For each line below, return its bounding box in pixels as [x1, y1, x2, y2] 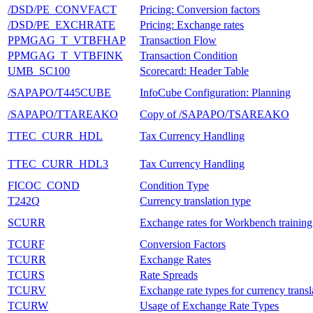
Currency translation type [140, 194, 251, 207]
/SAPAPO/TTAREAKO [8, 108, 118, 120]
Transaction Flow [140, 34, 217, 46]
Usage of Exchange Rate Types [140, 299, 279, 312]
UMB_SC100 [8, 64, 70, 77]
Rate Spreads [140, 268, 198, 281]
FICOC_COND [8, 179, 80, 191]
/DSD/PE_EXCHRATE [8, 18, 115, 31]
